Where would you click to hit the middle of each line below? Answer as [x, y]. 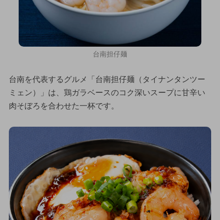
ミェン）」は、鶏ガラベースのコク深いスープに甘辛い [107, 92]
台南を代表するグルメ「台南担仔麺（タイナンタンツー [107, 79]
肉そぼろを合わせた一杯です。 [64, 106]
